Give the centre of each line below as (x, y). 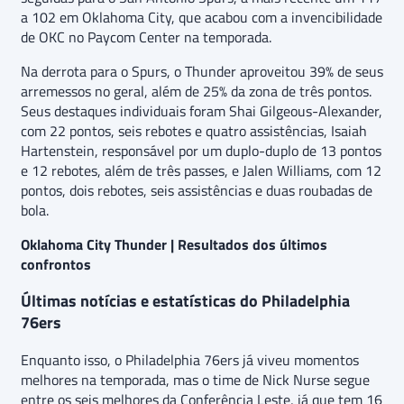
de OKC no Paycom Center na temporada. (146, 37)
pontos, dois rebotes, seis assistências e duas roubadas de (197, 191)
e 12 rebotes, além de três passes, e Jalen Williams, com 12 (201, 171)
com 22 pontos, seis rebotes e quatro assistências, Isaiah (194, 131)
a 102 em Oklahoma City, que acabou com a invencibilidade (202, 18)
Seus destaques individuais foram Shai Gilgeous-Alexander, (202, 111)
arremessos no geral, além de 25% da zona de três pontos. (196, 92)
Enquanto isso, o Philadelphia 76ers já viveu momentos (190, 360)
